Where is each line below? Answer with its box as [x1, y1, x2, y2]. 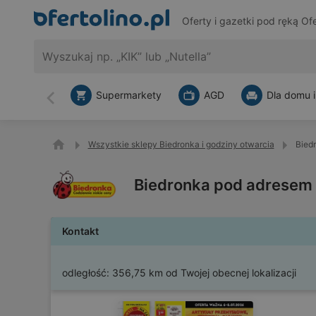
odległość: [62, 267, 109, 279]
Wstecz [49, 97, 89, 111]
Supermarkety [96, 89, 162, 101]
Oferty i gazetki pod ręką [181, 15, 301, 28]
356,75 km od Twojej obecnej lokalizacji [112, 267, 296, 279]
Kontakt [62, 225, 99, 237]
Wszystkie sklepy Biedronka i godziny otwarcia [87, 139, 274, 150]
